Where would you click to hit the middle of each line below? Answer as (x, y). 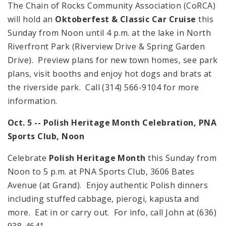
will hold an (32, 19)
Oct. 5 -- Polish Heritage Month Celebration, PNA (112, 123)
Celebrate (28, 158)
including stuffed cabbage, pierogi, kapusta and (103, 199)
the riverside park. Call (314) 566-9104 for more (103, 88)
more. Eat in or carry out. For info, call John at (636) (112, 213)
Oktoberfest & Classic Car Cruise (126, 19)
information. (33, 101)
